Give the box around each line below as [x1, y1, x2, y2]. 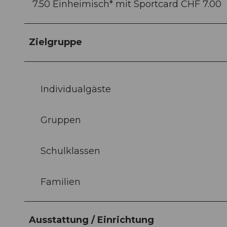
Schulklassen [41, 145, 100, 157]
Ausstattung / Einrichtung [29, 214, 154, 225]
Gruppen [41, 114, 81, 126]
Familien [41, 176, 81, 187]
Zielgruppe [29, 36, 82, 48]
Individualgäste [41, 83, 111, 95]
